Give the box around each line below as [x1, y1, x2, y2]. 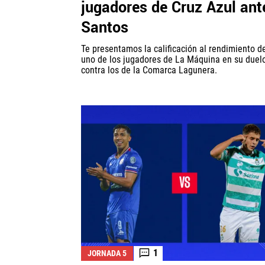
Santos [81, 17, 128, 39]
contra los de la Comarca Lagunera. [81, 64, 217, 76]
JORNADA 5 [88, 248, 127, 258]
